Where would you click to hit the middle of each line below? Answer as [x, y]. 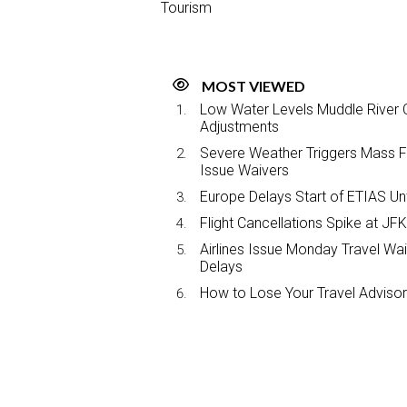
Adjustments [239, 126]
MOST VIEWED [253, 85]
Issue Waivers [244, 170]
